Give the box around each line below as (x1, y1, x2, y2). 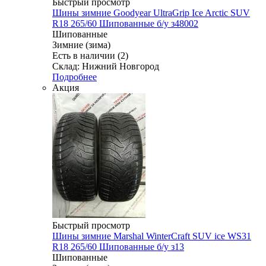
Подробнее (52, 71, 97, 82)
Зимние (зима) (52, 39, 110, 50)
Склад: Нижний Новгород (52, 61, 159, 71)
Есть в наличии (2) (52, 50, 128, 61)
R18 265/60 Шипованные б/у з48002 (52, 18, 198, 28)
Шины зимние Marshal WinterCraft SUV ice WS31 (52, 230, 251, 241)
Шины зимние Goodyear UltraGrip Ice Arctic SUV (52, 7, 250, 18)
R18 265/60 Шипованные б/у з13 (52, 241, 184, 252)
